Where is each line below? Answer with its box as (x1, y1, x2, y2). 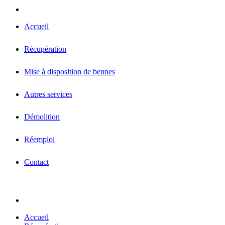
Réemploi (24, 135, 55, 144)
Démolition (24, 113, 60, 121)
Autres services (24, 90, 72, 98)
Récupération (24, 45, 66, 53)
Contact (24, 158, 49, 166)
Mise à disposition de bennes (24, 67, 115, 76)
